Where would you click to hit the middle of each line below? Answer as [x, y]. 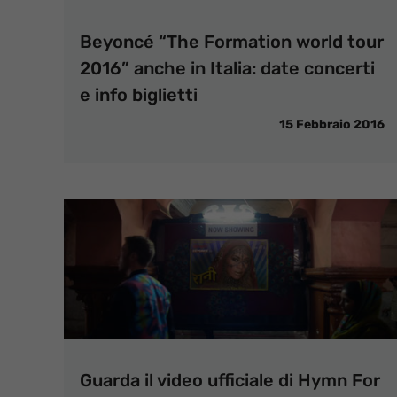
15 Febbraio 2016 [332, 125]
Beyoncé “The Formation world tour [232, 42]
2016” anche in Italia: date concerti [227, 68]
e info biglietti [139, 95]
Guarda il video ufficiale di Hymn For [230, 380]
